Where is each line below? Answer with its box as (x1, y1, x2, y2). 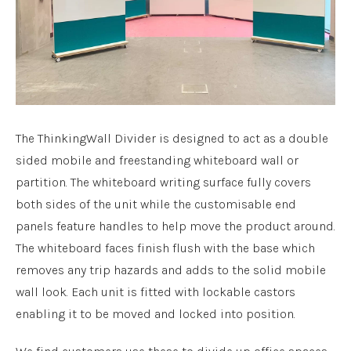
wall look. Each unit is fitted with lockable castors (16, 284, 295, 299)
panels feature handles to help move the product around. (16, 219, 335, 233)
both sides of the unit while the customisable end (16, 197, 296, 212)
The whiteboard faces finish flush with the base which (16, 241, 315, 255)
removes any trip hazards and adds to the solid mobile (16, 262, 326, 277)
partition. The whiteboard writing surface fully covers (16, 175, 311, 190)
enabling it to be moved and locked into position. (16, 306, 295, 321)
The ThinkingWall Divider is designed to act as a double (16, 131, 328, 146)
